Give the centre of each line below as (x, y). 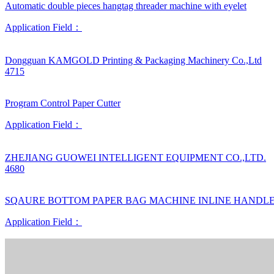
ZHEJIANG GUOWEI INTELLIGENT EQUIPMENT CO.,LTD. (135, 157)
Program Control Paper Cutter (63, 103)
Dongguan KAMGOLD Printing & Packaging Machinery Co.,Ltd (133, 60)
